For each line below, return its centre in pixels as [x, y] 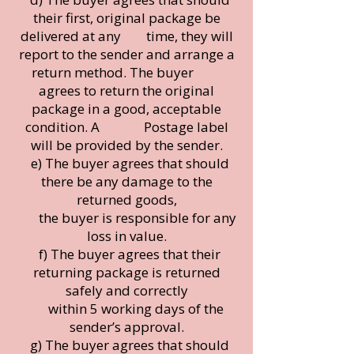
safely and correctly [126, 290]
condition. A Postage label [126, 126]
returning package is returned [126, 272]
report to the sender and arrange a [126, 54]
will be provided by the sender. [126, 145]
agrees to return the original [126, 90]
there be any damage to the [126, 181]
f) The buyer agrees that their [126, 254]
